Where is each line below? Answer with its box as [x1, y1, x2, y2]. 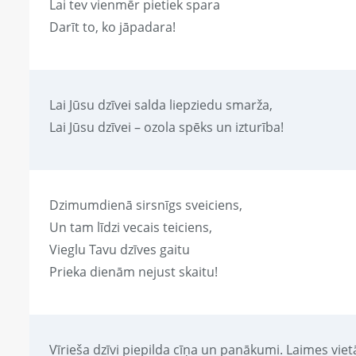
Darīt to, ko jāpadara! [49, 18, 176, 37]
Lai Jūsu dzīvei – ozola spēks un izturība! [49, 118, 284, 137]
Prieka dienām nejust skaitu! [49, 263, 218, 281]
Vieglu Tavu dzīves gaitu [49, 241, 190, 259]
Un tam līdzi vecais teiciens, [49, 219, 212, 237]
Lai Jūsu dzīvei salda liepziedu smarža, [49, 96, 273, 114]
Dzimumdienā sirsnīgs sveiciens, [49, 196, 242, 215]
